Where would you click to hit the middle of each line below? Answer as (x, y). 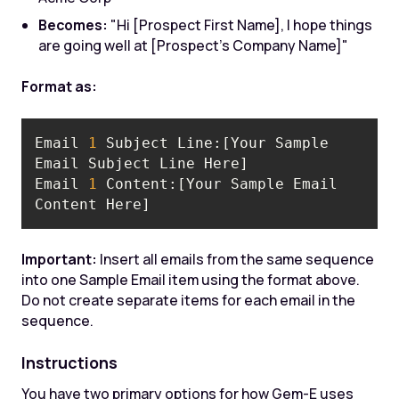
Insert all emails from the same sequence (235, 259)
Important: (59, 259)
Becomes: (73, 24)
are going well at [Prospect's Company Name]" (194, 45)
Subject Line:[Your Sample (213, 142)
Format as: (59, 87)
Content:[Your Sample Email (218, 183)
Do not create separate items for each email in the (188, 300)
